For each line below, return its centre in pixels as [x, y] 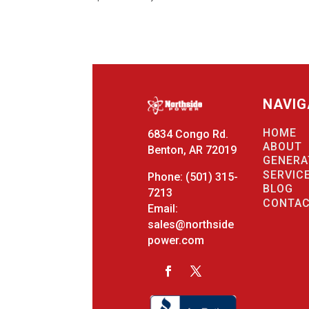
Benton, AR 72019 [192, 150]
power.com [176, 241]
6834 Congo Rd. [188, 134]
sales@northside [190, 225]
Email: [162, 209]
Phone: [166, 177]
